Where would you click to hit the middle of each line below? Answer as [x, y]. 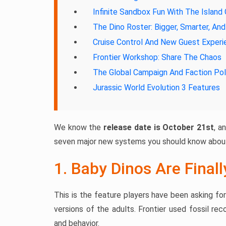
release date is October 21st [159, 128]
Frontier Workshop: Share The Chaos [157, 58]
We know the [79, 128]
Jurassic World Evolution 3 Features [156, 88]
